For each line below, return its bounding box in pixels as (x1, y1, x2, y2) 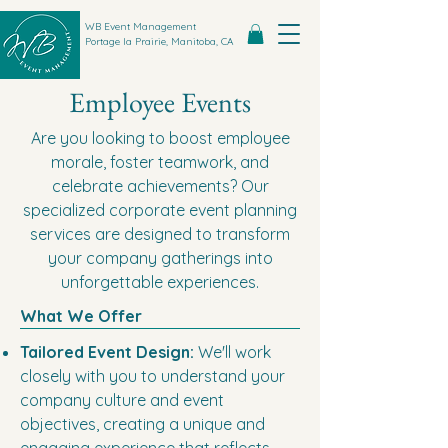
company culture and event (20, 390, 224, 411)
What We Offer (20, 306, 142, 327)
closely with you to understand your (20, 366, 285, 387)
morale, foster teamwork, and (51, 152, 269, 173)
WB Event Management (85, 20, 196, 33)
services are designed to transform (30, 224, 290, 245)
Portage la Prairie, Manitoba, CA (85, 35, 233, 48)
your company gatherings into (47, 248, 273, 269)
